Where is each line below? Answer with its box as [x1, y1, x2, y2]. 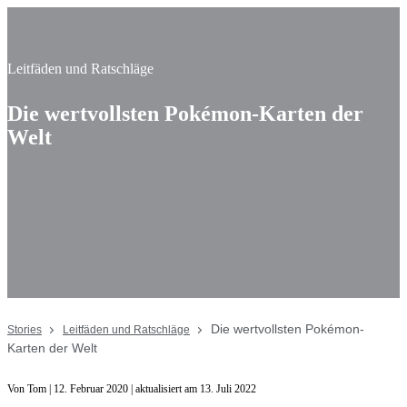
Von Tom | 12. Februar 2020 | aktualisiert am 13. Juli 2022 [7, 382, 256, 395]
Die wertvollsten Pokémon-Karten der [7, 102, 363, 125]
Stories [7, 323, 42, 336]
